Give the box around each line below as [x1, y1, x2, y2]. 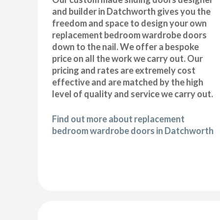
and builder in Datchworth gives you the [52, 5, 211, 17]
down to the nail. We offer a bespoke [52, 41, 199, 52]
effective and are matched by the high [52, 76, 204, 87]
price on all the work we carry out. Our [52, 53, 203, 64]
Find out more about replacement [52, 113, 185, 124]
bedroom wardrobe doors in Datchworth [52, 125, 214, 136]
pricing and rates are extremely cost [52, 64, 196, 76]
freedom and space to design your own [52, 17, 207, 28]
